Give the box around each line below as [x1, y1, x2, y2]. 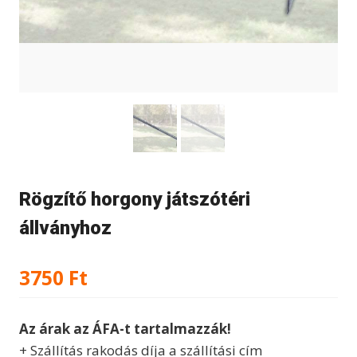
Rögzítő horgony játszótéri [19, 188, 250, 211]
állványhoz [19, 217, 112, 240]
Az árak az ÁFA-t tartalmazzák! [19, 319, 231, 338]
